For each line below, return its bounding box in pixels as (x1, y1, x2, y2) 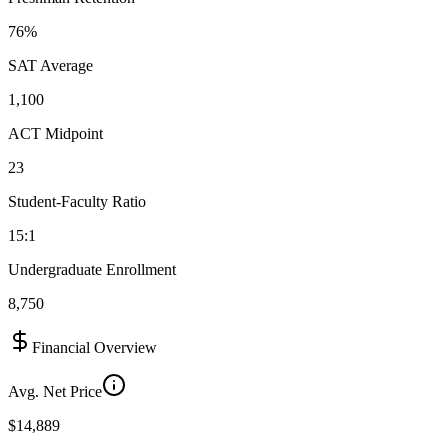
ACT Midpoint (8, 124, 103, 142)
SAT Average (8, 56, 93, 74)
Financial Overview (32, 338, 157, 356)
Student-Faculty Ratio (8, 192, 146, 210)
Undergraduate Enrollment (8, 260, 176, 278)
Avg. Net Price (8, 382, 102, 400)
